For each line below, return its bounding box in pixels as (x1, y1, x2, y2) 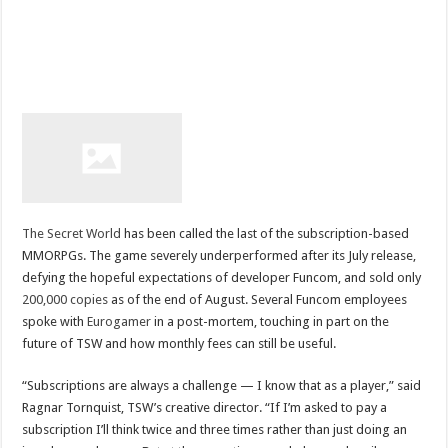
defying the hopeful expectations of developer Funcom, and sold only (22, 269, 422, 285)
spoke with (22, 313, 88, 329)
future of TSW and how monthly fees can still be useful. (22, 335, 337, 351)
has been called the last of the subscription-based (121, 225, 410, 241)
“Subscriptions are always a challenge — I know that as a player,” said (22, 377, 422, 393)
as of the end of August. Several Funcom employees (108, 291, 408, 307)
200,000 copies (22, 291, 109, 307)
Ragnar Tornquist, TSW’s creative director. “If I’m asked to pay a (22, 399, 388, 415)
